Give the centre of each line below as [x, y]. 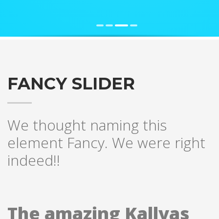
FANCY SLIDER [71, 83]
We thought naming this [87, 125]
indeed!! [34, 160]
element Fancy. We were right [106, 142]
